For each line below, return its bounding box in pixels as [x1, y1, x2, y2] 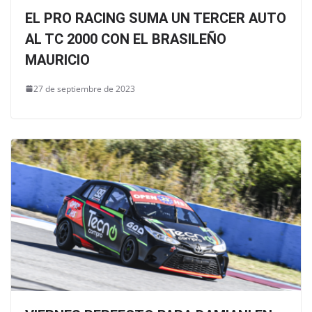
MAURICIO [25, 51, 90, 68]
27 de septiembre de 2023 [33, 82, 135, 95]
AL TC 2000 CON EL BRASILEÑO [25, 30, 226, 47]
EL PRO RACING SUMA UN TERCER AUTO [25, 9, 286, 26]
